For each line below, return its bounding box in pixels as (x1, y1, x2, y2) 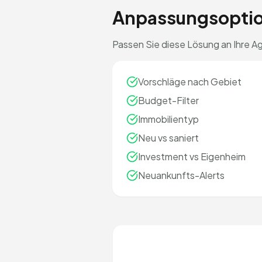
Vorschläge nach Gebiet (138, 75, 242, 88)
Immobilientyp (138, 113, 199, 125)
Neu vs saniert (138, 132, 199, 144)
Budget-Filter (138, 94, 199, 106)
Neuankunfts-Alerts (138, 169, 225, 181)
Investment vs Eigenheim (138, 150, 246, 163)
